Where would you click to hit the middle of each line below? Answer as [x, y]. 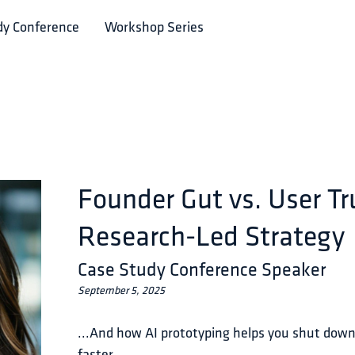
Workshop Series [154, 28]
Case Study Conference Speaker [202, 269]
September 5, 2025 [121, 291]
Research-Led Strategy [211, 235]
